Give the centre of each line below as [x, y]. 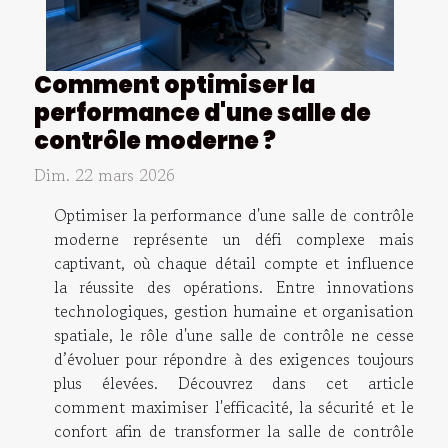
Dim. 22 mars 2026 [104, 175]
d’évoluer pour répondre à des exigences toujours [234, 359]
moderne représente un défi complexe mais [234, 239]
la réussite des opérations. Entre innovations [234, 287]
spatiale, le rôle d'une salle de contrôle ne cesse [234, 335]
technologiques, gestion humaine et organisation [234, 311]
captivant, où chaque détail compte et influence [234, 263]
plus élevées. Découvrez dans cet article [234, 383]
